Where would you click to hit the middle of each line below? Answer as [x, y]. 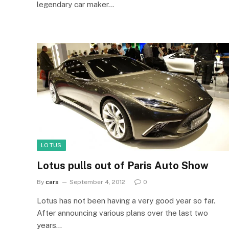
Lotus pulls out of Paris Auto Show [123, 166]
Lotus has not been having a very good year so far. [126, 201]
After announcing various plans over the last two [122, 213]
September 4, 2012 [97, 182]
